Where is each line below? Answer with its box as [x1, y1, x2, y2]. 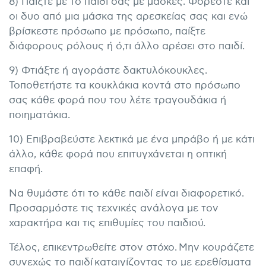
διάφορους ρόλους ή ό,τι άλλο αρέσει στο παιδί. [9, 40, 245, 53]
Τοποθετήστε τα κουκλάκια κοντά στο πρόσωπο [9, 80, 240, 92]
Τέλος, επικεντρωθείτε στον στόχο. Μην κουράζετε [9, 242, 254, 254]
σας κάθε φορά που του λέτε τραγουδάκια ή [9, 94, 226, 107]
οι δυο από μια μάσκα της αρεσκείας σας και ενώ [9, 11, 248, 23]
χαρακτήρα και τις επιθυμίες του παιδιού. [9, 217, 205, 230]
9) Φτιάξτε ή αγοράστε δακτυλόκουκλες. [9, 65, 207, 77]
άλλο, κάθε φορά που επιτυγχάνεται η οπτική [9, 148, 227, 161]
